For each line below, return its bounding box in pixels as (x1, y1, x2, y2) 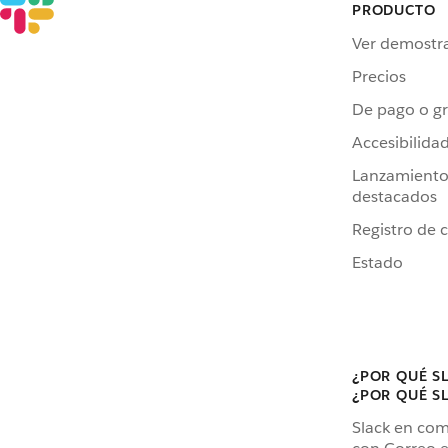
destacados (352, 185, 437, 207)
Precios (352, 65, 406, 87)
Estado (352, 251, 403, 273)
